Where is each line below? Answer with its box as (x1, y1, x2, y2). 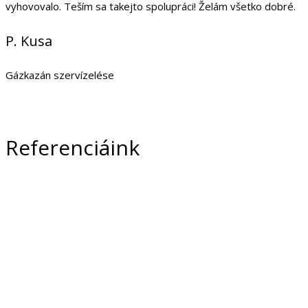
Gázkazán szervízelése (5, 68, 114, 82)
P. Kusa (5, 31, 52, 50)
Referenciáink (5, 133, 140, 162)
